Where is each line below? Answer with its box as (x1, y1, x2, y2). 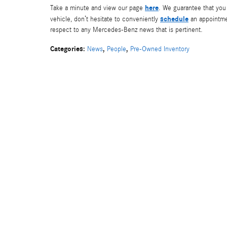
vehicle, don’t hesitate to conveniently (50, 15, 160, 23)
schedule (160, 15, 188, 23)
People (107, 45, 126, 53)
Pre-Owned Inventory (130, 45, 190, 53)
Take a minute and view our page (50, 4, 145, 12)
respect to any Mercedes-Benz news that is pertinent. (50, 26, 203, 34)
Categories (50, 45, 83, 53)
